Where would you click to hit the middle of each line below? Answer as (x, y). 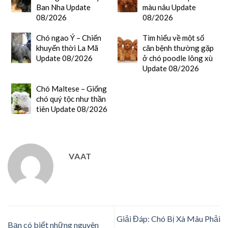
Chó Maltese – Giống (71, 89)
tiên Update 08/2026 (72, 109)
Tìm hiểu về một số (173, 38)
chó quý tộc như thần (71, 99)
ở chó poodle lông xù (177, 58)
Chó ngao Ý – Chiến (68, 38)
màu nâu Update (169, 7)
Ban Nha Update (63, 7)
